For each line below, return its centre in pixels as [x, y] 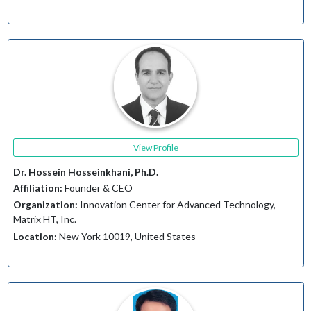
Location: [35, 236]
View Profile [155, 147]
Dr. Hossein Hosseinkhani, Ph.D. [85, 172]
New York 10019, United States [126, 236]
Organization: [45, 205]
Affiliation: [37, 187]
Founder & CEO [97, 187]
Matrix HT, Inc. [44, 219]
